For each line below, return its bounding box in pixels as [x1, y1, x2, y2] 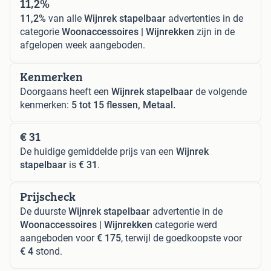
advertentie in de [150, 205, 223, 217]
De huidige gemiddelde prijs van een [20, 145, 176, 157]
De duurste [20, 205, 68, 217]
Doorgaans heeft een [20, 85, 111, 97]
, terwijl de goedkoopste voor [121, 232, 242, 244]
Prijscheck [20, 187, 76, 205]
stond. [33, 245, 62, 257]
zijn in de [194, 25, 235, 38]
